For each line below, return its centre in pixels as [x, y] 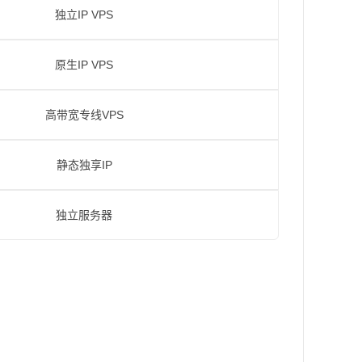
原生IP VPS [84, 65]
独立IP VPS [84, 15]
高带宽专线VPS [84, 115]
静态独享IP [84, 165]
